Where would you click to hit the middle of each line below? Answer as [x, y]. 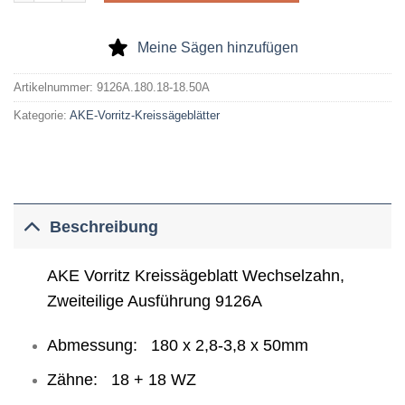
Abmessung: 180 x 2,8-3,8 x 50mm [177, 346]
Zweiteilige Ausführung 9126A [154, 301]
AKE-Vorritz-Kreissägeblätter [145, 115]
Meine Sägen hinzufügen [218, 47]
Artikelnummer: [55, 87]
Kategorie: [42, 115]
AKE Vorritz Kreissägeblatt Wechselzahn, [195, 276]
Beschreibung [104, 226]
